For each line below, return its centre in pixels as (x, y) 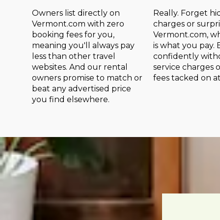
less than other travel (74, 56)
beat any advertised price (82, 89)
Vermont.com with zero (78, 24)
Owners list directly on (76, 13)
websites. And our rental (80, 67)
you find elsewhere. (71, 100)
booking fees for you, (73, 35)
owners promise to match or (87, 78)
